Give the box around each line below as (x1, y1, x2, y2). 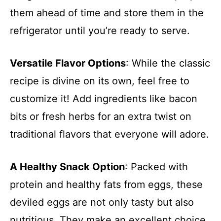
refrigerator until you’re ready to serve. (10, 25, 190, 37)
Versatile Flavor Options (10, 57, 126, 69)
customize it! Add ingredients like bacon (10, 93, 197, 105)
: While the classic (126, 57, 210, 69)
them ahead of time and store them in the (10, 7, 204, 19)
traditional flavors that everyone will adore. (10, 128, 209, 140)
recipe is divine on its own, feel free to (10, 75, 189, 87)
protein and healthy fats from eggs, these (10, 179, 203, 190)
